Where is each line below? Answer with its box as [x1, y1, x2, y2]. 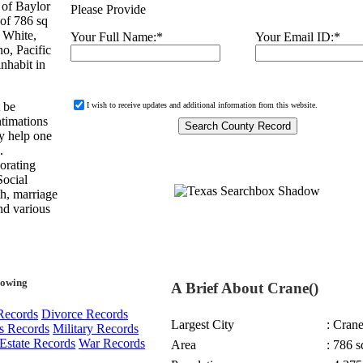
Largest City [171, 318, 234, 331]
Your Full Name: [70, 30, 156, 44]
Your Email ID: [255, 30, 334, 44]
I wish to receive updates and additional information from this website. [87, 100, 318, 109]
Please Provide [70, 2, 146, 16]
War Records [79, 336, 145, 350]
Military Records [53, 322, 139, 335]
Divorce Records [41, 307, 128, 321]
